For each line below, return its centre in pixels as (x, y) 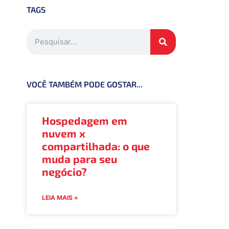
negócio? (64, 171)
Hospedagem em (84, 120)
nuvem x (63, 133)
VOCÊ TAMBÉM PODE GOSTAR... (84, 84)
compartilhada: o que (96, 146)
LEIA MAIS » (60, 197)
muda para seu (79, 158)
